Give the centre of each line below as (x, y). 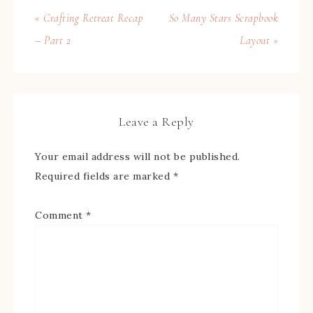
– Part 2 (53, 40)
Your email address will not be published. (138, 156)
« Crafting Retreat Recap (89, 18)
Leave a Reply (156, 121)
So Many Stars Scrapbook (223, 18)
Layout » (259, 40)
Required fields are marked (104, 176)
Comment (60, 215)
